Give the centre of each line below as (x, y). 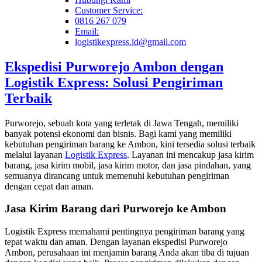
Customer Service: (109, 10)
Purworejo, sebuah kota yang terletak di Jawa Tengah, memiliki (122, 123)
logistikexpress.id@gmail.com (130, 42)
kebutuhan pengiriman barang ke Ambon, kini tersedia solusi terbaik (130, 144)
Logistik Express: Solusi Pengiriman (114, 82)
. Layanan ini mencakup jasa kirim (190, 154)
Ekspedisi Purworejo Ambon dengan (114, 66)
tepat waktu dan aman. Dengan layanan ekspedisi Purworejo (116, 242)
